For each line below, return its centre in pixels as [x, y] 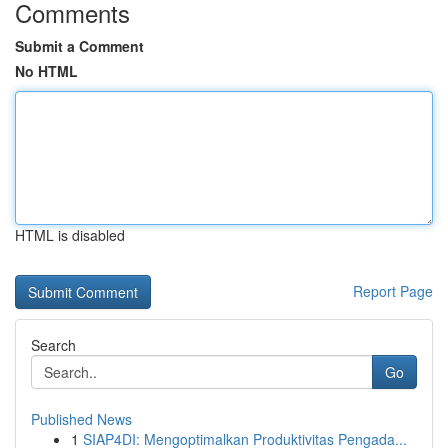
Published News [81, 419]
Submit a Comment [79, 46]
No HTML [46, 71]
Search [53, 345]
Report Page [393, 291]
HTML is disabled [70, 235]
